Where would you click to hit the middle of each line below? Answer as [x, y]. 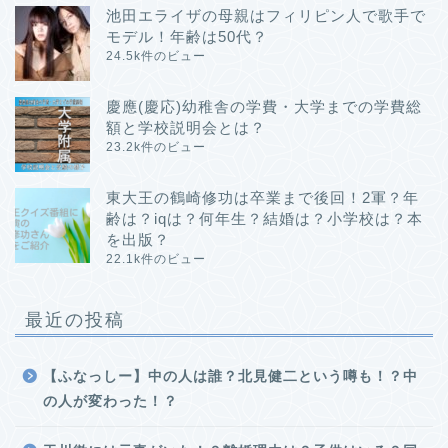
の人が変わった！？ [110, 401]
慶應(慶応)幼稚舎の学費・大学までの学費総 [264, 106]
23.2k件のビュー [156, 146]
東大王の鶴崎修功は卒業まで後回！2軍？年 [262, 197]
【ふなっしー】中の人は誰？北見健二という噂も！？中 [230, 376]
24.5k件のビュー [156, 55]
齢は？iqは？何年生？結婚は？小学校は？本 [264, 218]
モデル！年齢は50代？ [187, 36]
